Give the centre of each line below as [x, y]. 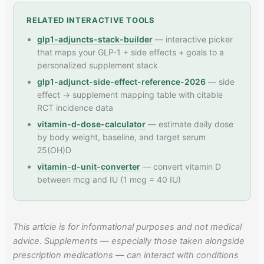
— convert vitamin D [181, 167]
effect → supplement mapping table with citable [130, 95]
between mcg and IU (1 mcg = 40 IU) [109, 180]
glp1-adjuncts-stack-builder [95, 39]
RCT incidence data [75, 108]
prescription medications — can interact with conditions [126, 255]
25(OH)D [55, 150]
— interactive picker [193, 39]
